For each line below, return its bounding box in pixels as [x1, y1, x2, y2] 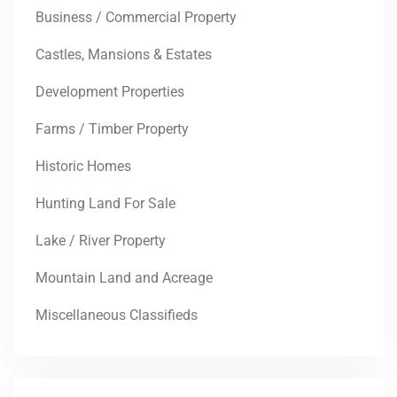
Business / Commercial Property [35, 8, 237, 26]
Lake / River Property [35, 231, 166, 249]
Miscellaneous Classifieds [35, 306, 198, 323]
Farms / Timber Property [35, 120, 189, 137]
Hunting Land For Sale [35, 194, 175, 212]
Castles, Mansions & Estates [35, 45, 212, 63]
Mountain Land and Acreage [35, 269, 213, 286]
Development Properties [35, 82, 184, 100]
